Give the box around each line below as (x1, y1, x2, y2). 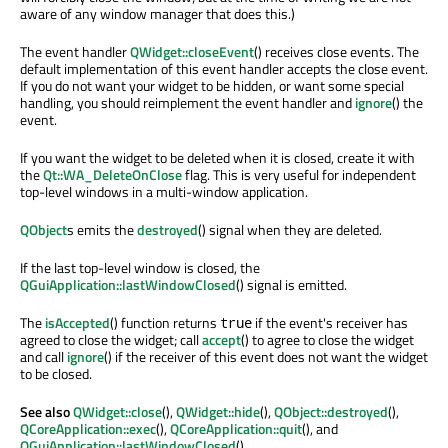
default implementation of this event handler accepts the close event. (20, 58, 428, 80)
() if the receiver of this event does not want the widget (104, 346, 428, 368)
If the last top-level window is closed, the (20, 257, 260, 279)
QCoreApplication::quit (170, 418, 302, 440)
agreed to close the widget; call (20, 329, 202, 351)
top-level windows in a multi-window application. (20, 181, 308, 203)
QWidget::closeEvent (130, 41, 254, 63)
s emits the (67, 219, 137, 241)
